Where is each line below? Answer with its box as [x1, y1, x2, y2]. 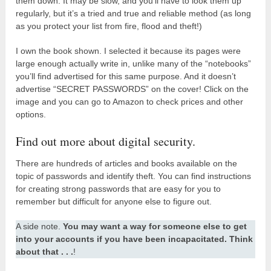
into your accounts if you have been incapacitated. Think [16, 233, 253, 244]
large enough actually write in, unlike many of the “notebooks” [16, 58, 252, 68]
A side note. [16, 221, 64, 231]
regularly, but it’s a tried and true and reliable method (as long [16, 8, 252, 18]
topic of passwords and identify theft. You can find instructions [16, 171, 252, 181]
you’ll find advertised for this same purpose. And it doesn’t [16, 71, 237, 81]
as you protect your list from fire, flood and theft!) [16, 21, 203, 31]
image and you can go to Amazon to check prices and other [16, 96, 244, 106]
